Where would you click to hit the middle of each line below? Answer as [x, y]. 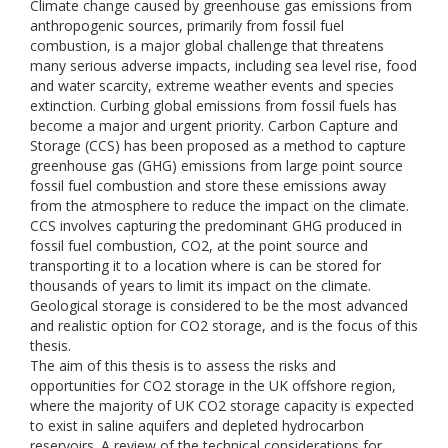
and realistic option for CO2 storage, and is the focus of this [224, 325]
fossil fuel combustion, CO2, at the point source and [199, 245]
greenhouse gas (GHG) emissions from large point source [216, 165]
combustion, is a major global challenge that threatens [207, 45]
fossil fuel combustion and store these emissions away [208, 185]
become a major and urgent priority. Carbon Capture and [214, 125]
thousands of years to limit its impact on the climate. [200, 285]
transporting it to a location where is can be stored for [205, 265]
